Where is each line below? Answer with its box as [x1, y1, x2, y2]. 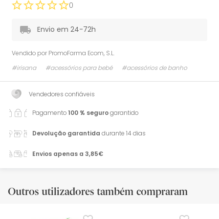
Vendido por [12, 48, 48, 57]
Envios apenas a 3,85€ [32, 149, 103, 158]
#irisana [12, 63, 36, 72]
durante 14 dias [100, 129, 146, 137]
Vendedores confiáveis [29, 89, 95, 98]
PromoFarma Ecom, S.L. [48, 48, 114, 57]
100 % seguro [68, 108, 109, 117]
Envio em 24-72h [37, 24, 96, 34]
